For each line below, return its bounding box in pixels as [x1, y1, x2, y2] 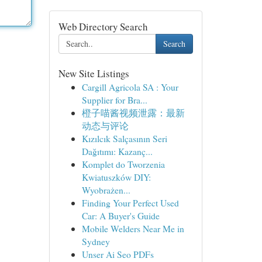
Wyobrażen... [81, 184, 130, 196]
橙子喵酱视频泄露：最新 [81, 106, 185, 119]
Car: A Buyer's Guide [81, 209, 160, 222]
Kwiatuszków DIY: [81, 171, 151, 183]
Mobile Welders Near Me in [81, 222, 184, 235]
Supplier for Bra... [81, 94, 147, 106]
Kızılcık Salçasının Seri [81, 132, 167, 144]
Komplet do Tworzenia [81, 158, 165, 170]
